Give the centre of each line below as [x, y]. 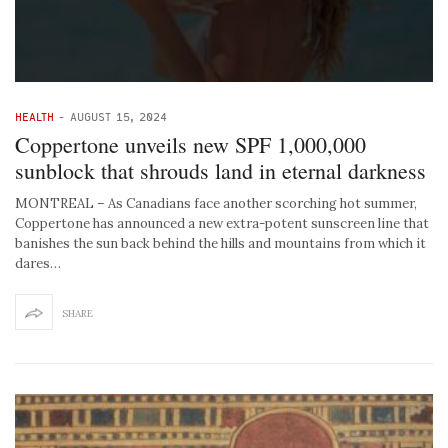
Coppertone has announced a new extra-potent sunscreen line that [222, 223]
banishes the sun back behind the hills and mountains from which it [220, 243]
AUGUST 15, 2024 [118, 116]
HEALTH [34, 116]
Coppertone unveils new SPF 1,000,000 [190, 144]
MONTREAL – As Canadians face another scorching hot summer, [216, 203]
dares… [38, 263]
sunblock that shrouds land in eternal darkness [220, 170]
